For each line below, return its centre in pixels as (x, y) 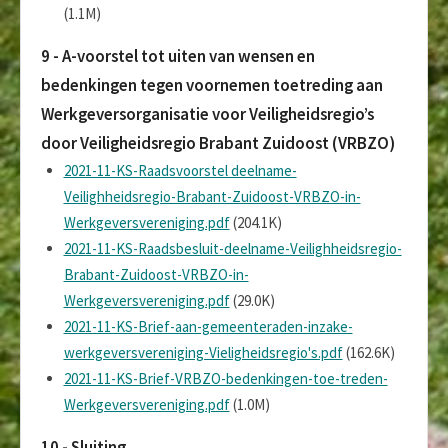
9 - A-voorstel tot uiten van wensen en (178, 55)
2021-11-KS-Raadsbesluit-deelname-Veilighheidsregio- (232, 248)
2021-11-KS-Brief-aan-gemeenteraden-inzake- (208, 326)
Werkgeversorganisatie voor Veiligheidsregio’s (207, 113)
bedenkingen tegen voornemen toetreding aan (212, 84)
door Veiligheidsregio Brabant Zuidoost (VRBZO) (218, 142)
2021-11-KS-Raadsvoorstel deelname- (180, 170)
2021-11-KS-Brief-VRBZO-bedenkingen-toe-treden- (225, 378)
